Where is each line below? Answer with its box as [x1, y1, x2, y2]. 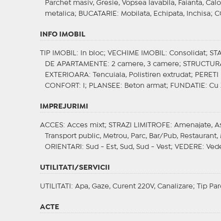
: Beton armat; [120, 83, 170, 89]
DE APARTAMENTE [44, 61, 108, 68]
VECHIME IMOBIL [107, 50, 165, 57]
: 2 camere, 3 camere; [107, 61, 183, 68]
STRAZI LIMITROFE [108, 122, 170, 129]
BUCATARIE [78, 11, 117, 17]
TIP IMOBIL [39, 50, 76, 57]
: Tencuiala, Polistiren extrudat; [88, 72, 195, 78]
